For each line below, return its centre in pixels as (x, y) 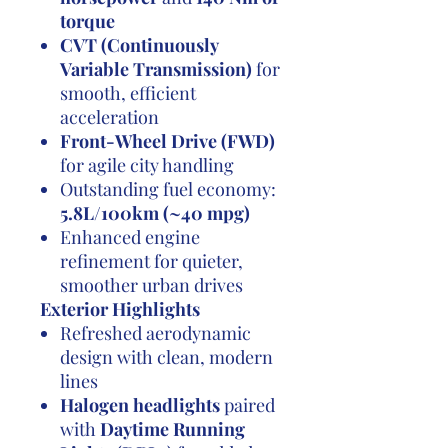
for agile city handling (147, 165)
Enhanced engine (130, 237)
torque (87, 21)
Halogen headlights (140, 405)
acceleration (109, 117)
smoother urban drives (151, 285)
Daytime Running (172, 429)
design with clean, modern (166, 357)
